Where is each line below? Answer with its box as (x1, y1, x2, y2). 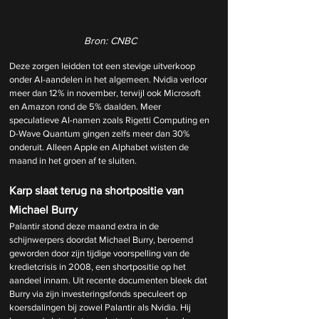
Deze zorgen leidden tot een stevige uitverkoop (9, 61, 197, 72)
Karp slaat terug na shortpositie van (9, 184, 187, 197)
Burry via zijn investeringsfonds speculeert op (9, 288, 189, 300)
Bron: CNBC (84, 35, 137, 47)
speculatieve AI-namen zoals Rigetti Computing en (9, 115, 211, 126)
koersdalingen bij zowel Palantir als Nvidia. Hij (9, 302, 193, 313)
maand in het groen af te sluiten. (9, 155, 137, 167)
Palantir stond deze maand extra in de (9, 221, 161, 232)
